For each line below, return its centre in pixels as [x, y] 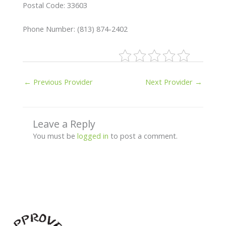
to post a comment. [143, 135]
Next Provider [170, 81]
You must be [55, 135]
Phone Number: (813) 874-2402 [75, 29]
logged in [93, 135]
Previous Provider [62, 81]
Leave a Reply [64, 124]
